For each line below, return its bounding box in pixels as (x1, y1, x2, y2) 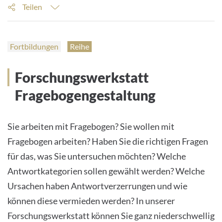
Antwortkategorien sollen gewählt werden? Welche (7, 166, 205, 177)
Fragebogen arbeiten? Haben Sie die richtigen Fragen (7, 136, 208, 147)
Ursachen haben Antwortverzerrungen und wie (7, 180, 187, 192)
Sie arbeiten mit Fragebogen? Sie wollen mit (7, 121, 174, 132)
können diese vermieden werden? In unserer (7, 195, 175, 207)
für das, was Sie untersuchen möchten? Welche (7, 151, 186, 162)
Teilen (22, 1, 44, 11)
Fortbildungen (10, 42, 58, 52)
